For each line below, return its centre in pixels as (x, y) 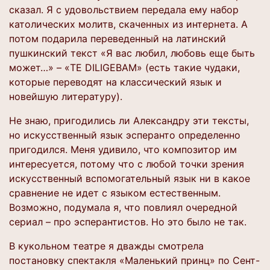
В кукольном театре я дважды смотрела (106, 246)
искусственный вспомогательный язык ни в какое (130, 178)
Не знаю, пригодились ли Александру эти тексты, (129, 121)
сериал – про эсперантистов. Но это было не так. (128, 222)
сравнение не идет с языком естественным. (115, 193)
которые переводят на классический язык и (115, 82)
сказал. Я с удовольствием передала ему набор (124, 10)
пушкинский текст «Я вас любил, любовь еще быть (132, 53)
